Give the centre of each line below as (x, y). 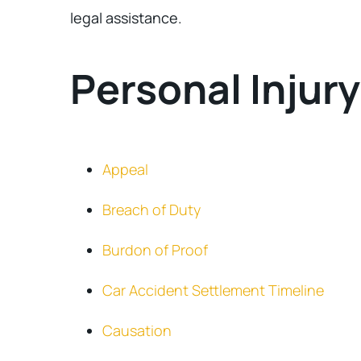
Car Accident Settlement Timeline (213, 290)
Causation (137, 330)
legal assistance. (126, 18)
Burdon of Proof (155, 250)
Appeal (125, 169)
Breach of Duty (151, 210)
